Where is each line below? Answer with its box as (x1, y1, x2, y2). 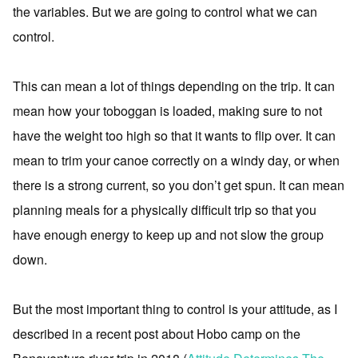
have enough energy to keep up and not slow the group (13, 225, 324, 244)
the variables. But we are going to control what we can (13, 2, 317, 21)
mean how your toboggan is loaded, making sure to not (13, 101, 322, 120)
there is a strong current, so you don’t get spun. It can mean (13, 176, 344, 194)
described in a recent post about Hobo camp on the (13, 324, 300, 343)
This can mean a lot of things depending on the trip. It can (13, 77, 335, 95)
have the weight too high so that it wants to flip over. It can (13, 126, 336, 145)
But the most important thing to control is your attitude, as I (13, 300, 337, 318)
